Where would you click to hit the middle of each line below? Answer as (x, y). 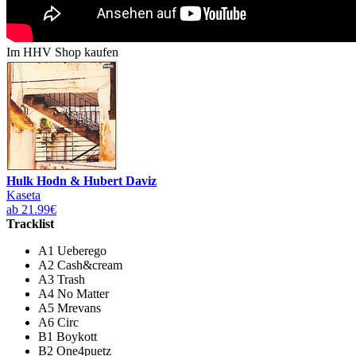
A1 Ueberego (72, 250)
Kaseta (23, 195)
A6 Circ (58, 322)
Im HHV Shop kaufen (62, 52)
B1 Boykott (68, 336)
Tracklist (30, 223)
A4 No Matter (74, 293)
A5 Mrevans (70, 308)
